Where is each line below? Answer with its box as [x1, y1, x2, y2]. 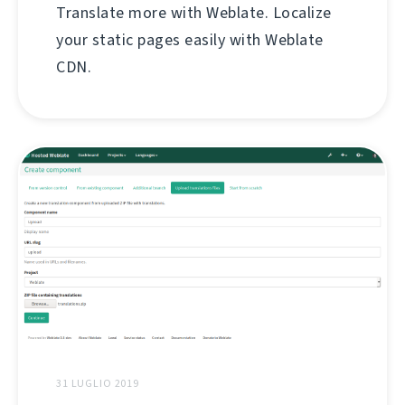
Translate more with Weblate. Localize [56, 2, 332, 24]
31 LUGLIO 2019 [56, 376, 140, 391]
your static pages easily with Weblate [56, 29, 324, 52]
